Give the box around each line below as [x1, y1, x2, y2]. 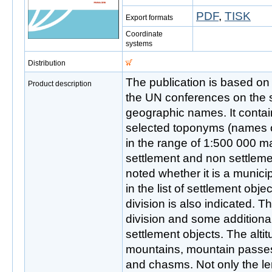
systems [126, 39, 152, 48]
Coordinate [126, 30, 163, 38]
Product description [28, 80, 92, 88]
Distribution [28, 59, 66, 67]
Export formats [126, 13, 173, 22]
